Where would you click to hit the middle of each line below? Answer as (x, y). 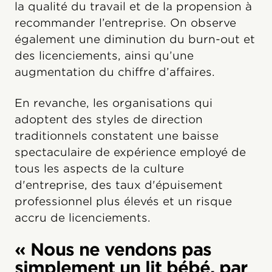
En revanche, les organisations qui (114, 103)
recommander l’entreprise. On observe (125, 22)
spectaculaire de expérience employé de (130, 152)
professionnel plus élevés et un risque (123, 201)
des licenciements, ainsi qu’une (104, 55)
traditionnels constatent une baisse (117, 135)
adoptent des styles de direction (109, 119)
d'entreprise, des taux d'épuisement (119, 185)
